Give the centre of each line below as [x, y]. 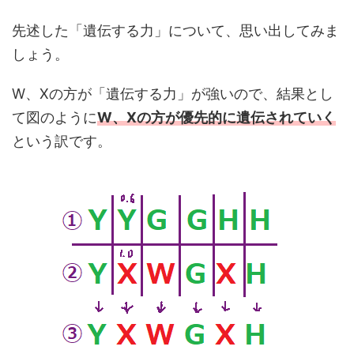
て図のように [55, 117]
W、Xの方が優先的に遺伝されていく [217, 117]
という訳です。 [62, 141]
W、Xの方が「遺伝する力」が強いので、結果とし [173, 94]
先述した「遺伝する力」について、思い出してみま [175, 30]
